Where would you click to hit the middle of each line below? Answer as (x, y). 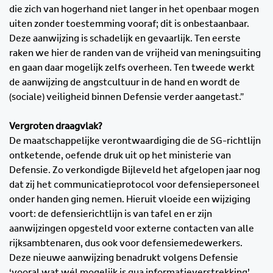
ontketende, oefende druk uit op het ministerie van (120, 156)
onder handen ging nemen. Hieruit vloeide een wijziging (130, 200)
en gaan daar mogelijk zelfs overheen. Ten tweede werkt (132, 68)
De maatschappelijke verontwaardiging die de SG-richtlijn (135, 141)
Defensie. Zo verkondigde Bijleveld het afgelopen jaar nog (135, 170)
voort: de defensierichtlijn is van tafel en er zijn (111, 214)
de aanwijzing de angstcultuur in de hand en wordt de (125, 83)
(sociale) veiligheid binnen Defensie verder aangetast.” (126, 97)
